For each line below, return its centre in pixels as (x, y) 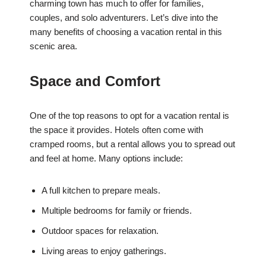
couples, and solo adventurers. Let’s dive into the (124, 18)
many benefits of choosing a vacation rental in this (126, 32)
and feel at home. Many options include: (106, 159)
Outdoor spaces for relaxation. (100, 231)
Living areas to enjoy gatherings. (104, 251)
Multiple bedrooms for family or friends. (117, 211)
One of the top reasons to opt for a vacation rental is (129, 116)
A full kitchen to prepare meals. (101, 191)
